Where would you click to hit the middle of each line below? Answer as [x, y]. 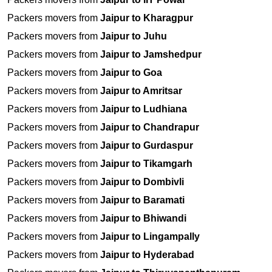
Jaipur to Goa [131, 73]
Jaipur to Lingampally [150, 237]
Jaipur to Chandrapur [150, 127]
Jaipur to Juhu [134, 36]
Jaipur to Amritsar [141, 91]
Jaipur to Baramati [142, 200]
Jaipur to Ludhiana [144, 109]
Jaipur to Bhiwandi [143, 219]
